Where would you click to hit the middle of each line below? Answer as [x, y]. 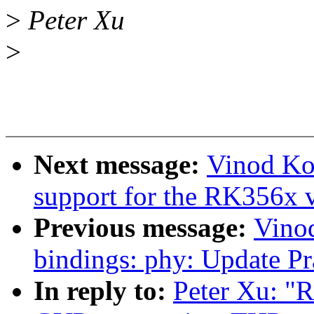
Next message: [120, 165]
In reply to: [103, 291]
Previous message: [144, 228]
